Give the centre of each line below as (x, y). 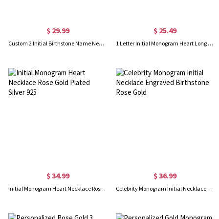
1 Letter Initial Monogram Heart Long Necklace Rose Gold (210, 44)
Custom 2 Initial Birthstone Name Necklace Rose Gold (102, 44)
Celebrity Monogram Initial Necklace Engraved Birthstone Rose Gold (210, 189)
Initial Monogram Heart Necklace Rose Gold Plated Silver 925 (103, 189)
